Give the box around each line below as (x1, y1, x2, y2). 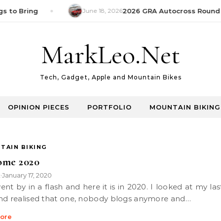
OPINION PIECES (8, 103, 70, 111)
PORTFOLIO (87, 103, 132, 111)
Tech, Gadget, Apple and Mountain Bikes (39, 74, 182, 81)
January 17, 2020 (2, 171, 52, 179)
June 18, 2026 (78, 7, 118, 14)
